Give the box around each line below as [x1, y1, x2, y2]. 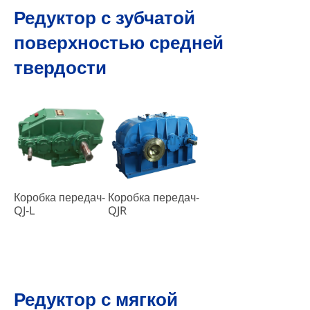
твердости [13, 54, 107, 80]
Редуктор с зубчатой [13, 4, 195, 30]
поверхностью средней [13, 29, 224, 55]
